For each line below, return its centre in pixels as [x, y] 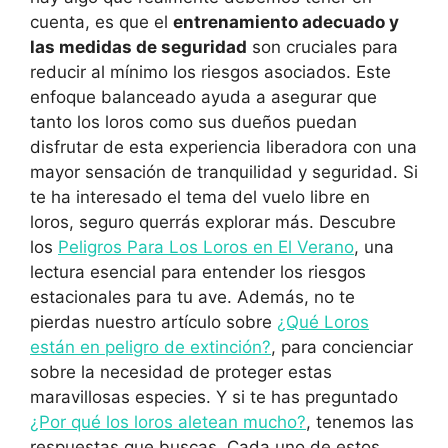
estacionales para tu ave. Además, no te [192, 296]
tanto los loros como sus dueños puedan [193, 121]
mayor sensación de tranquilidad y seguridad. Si [224, 171]
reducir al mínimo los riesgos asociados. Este [210, 71]
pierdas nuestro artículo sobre [153, 321]
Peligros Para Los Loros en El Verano [206, 246]
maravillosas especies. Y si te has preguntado [214, 396]
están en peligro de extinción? [150, 346]
